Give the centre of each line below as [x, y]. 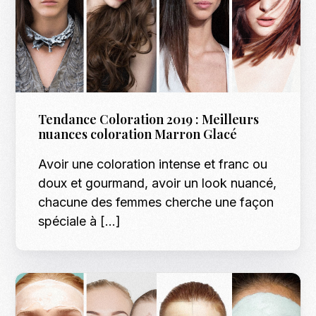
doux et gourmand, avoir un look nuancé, [158, 183]
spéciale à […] [80, 221]
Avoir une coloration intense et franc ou [153, 164]
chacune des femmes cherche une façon [156, 202]
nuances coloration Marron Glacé [138, 134]
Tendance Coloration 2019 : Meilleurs [149, 120]
